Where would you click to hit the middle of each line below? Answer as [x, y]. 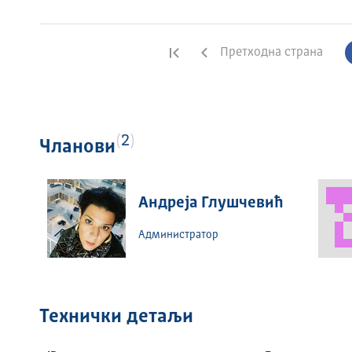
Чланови [77, 148]
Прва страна [223, 53]
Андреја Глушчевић [211, 203]
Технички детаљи [116, 317]
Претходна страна [272, 53]
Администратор [178, 235]
